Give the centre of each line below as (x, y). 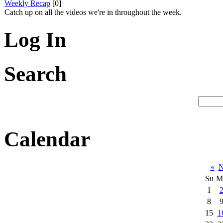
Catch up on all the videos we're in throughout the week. (93, 12)
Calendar (47, 139)
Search (35, 74)
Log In (35, 40)
